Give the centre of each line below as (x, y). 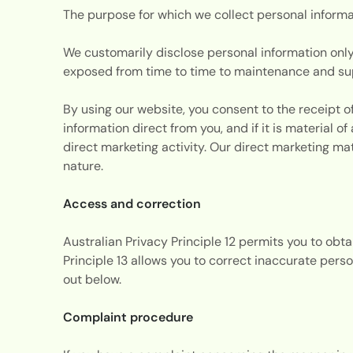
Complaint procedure (129, 317)
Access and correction (133, 203)
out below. (93, 279)
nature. (84, 165)
